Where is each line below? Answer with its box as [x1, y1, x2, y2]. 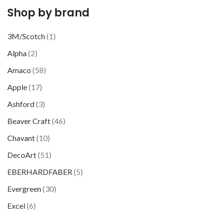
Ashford [7, 99, 34, 108]
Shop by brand [7, 5, 90, 20]
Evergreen [7, 184, 41, 193]
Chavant [7, 133, 35, 142]
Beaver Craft [7, 116, 50, 125]
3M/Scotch [7, 31, 45, 41]
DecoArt [7, 150, 36, 159]
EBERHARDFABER [7, 167, 72, 176]
